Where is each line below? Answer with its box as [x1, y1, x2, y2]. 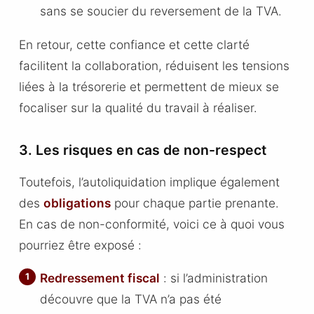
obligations [43, 195, 111, 210]
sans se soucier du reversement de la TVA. [40, 4, 282, 19]
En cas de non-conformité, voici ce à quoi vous [18, 216, 285, 231]
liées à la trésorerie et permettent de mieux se [18, 78, 279, 94]
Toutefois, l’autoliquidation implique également [18, 174, 280, 189]
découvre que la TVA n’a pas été [40, 292, 222, 307]
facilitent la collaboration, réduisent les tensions [18, 57, 289, 73]
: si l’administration [160, 271, 268, 286]
